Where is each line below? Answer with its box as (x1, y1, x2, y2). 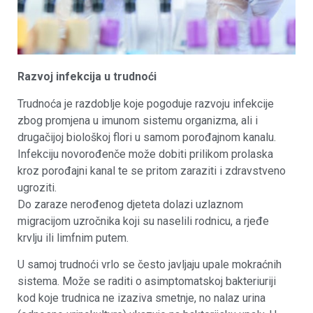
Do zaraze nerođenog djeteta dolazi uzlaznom (17, 197, 243, 211)
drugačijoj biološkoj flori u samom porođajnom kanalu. (17, 130, 276, 144)
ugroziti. (17, 180, 57, 194)
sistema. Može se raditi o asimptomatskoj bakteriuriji (17, 274, 276, 288)
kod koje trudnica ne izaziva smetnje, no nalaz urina (17, 291, 265, 305)
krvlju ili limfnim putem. (17, 231, 129, 245)
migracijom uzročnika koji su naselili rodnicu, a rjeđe (17, 214, 269, 228)
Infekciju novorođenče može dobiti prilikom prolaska (17, 147, 273, 161)
